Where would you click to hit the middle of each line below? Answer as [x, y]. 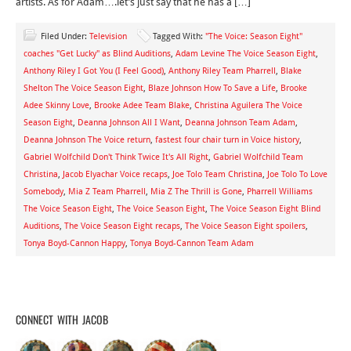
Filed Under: [65, 36]
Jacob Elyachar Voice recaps [115, 174]
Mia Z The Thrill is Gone [196, 192]
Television [108, 36]
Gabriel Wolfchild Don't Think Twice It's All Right [116, 157]
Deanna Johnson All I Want [129, 123]
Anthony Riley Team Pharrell [222, 71]
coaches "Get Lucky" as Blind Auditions [97, 54]
